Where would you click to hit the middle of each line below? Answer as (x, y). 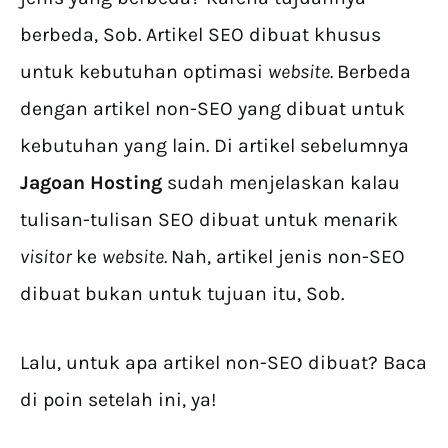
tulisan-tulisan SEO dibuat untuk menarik (209, 219)
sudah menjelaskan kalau (283, 182)
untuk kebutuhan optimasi (144, 71)
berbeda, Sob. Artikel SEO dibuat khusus (200, 34)
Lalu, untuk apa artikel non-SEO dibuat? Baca (223, 362)
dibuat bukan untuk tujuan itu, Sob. (182, 293)
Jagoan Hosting (93, 182)
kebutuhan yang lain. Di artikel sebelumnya (214, 145)
